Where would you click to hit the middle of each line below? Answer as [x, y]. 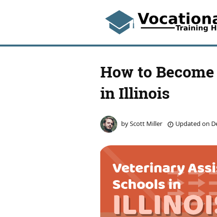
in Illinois [135, 93]
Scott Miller [146, 124]
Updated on [193, 124]
